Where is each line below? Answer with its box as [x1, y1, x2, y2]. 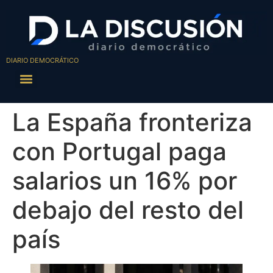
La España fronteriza [12, 107, 252, 138]
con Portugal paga [12, 136, 227, 167]
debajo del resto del [12, 195, 244, 225]
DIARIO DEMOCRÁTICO [6, 56, 79, 65]
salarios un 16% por [12, 166, 237, 196]
